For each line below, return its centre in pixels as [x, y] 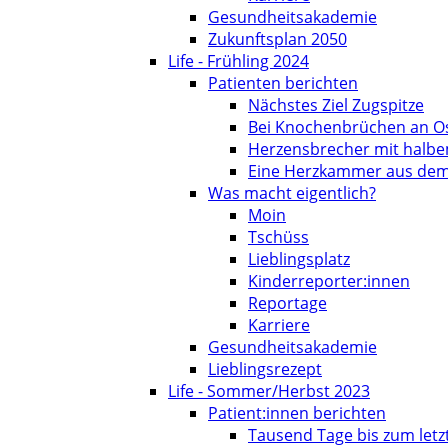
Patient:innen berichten [297, 413]
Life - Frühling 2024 [238, 61]
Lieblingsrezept [265, 369]
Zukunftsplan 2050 [277, 39]
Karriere [279, 325]
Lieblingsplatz [299, 259]
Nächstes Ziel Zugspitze [336, 105]
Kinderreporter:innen [329, 281]
